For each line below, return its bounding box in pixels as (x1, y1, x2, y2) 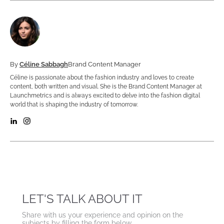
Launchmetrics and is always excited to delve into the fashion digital (10, 92, 200, 99)
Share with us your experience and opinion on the (22, 211, 183, 219)
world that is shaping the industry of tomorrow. (10, 101, 138, 108)
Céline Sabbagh (19, 60, 68, 68)
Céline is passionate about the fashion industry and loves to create (10, 74, 194, 81)
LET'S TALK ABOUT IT (22, 191, 142, 206)
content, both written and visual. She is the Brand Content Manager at (10, 83, 202, 90)
